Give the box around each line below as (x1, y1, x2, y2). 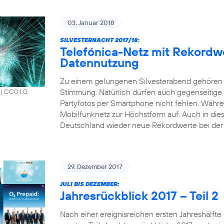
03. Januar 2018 (67, 18, 114, 26)
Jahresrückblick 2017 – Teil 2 (60, 188, 218, 203)
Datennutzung (60, 55, 138, 70)
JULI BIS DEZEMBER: (60, 180, 119, 187)
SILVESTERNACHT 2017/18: (60, 36, 139, 43)
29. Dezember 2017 (67, 162, 122, 170)
